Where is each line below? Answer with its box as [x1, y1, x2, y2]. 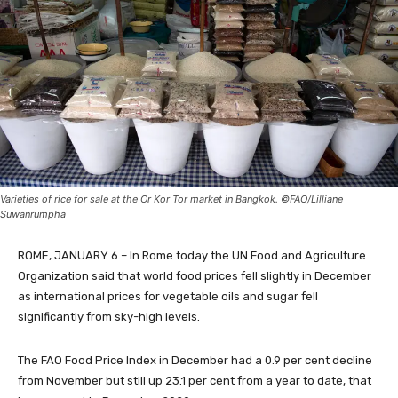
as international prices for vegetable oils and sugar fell [18, 290, 318, 304]
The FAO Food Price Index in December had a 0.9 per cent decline [18, 354, 372, 368]
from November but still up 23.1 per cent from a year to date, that [18, 374, 371, 388]
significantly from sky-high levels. [18, 310, 200, 324]
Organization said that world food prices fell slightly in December [18, 269, 371, 283]
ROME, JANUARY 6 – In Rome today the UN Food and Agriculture [18, 249, 366, 263]
